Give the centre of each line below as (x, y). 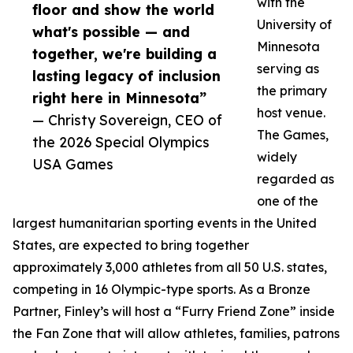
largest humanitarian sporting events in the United (165, 223)
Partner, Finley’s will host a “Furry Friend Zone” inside (174, 312)
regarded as (295, 179)
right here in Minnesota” (119, 98)
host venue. (291, 113)
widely (277, 157)
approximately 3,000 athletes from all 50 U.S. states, (170, 268)
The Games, (293, 135)
